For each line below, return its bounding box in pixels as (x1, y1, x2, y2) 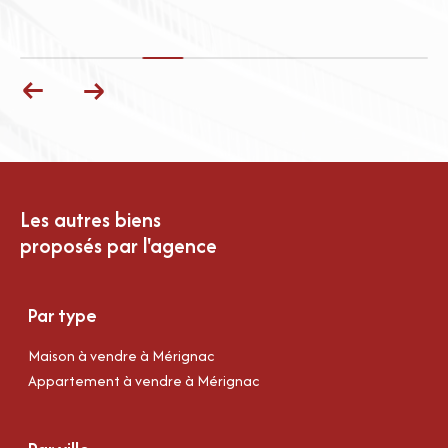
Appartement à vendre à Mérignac (27, 370, 259, 392)
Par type (27, 302, 97, 330)
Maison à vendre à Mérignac (27, 345, 214, 367)
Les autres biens (20, 205, 161, 235)
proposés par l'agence (20, 231, 217, 261)
